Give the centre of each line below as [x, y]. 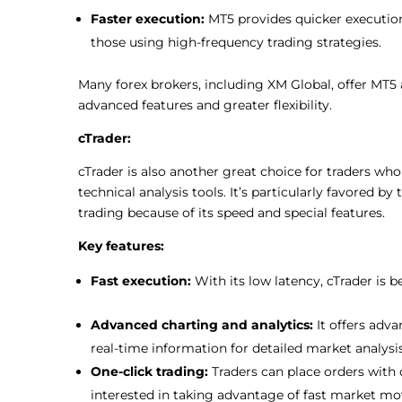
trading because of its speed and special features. [232, 212]
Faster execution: [149, 18]
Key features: [123, 245]
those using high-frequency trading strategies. [238, 42]
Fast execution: [143, 280]
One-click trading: [151, 371]
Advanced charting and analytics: [204, 324]
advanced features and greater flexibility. [205, 105]
